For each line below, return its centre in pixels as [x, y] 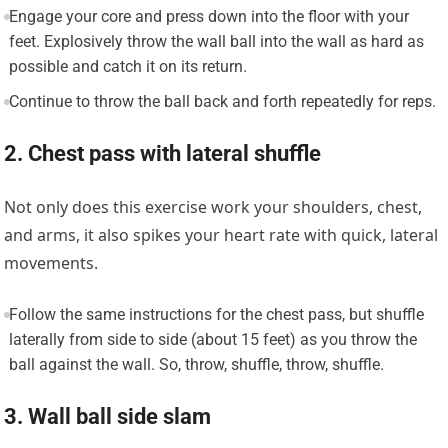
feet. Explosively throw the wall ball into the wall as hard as [216, 41]
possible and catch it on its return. [127, 66]
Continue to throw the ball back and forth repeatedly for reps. [222, 101]
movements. [51, 262]
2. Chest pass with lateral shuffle [163, 153]
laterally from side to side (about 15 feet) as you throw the [212, 339]
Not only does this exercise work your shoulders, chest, [213, 206]
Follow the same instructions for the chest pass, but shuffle [216, 314]
